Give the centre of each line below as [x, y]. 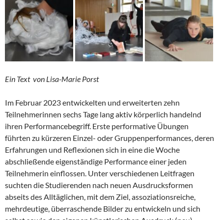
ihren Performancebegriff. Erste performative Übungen [97, 126]
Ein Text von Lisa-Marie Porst [52, 79]
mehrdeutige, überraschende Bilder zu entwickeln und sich [103, 208]
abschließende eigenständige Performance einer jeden [96, 161]
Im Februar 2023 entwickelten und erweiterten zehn [92, 102]
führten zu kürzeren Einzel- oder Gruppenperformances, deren [110, 137]
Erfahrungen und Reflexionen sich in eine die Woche [92, 149]
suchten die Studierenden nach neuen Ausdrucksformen [99, 185]
